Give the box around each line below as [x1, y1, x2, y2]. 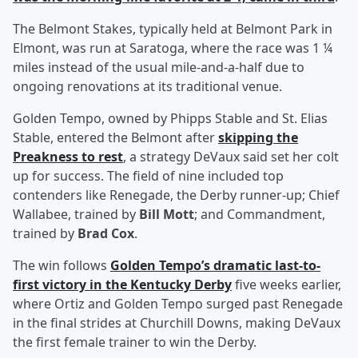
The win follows [13, 257, 110, 275]
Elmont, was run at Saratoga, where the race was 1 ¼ [13, 39, 332, 58]
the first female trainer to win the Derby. [13, 333, 257, 352]
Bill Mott [139, 205, 194, 224]
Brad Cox [78, 225, 134, 243]
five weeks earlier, [232, 276, 341, 294]
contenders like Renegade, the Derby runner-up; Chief [13, 186, 340, 205]
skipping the [218, 129, 298, 147]
